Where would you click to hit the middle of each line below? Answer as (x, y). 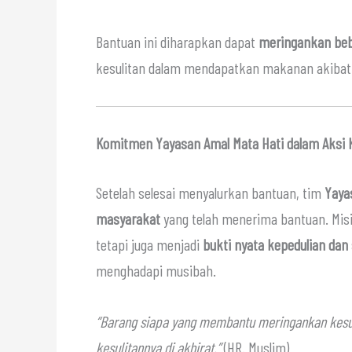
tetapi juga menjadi (149, 244)
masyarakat (128, 218)
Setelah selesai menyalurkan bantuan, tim (210, 192)
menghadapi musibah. (156, 270)
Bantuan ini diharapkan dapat (177, 41)
